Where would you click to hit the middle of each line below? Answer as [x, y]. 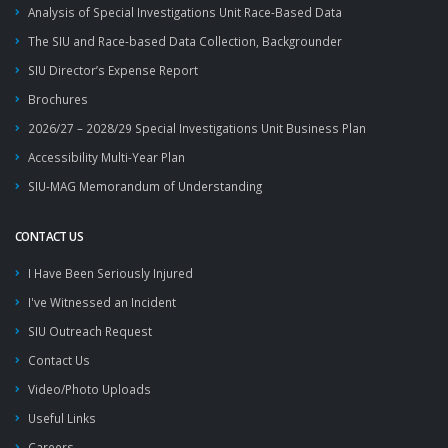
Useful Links [62, 418]
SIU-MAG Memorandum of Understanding [145, 186]
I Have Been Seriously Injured [110, 273]
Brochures [58, 99]
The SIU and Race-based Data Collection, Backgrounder [185, 41]
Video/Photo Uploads [89, 389]
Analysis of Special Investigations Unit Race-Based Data [185, 12]
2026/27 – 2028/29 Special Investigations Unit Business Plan [197, 128]
